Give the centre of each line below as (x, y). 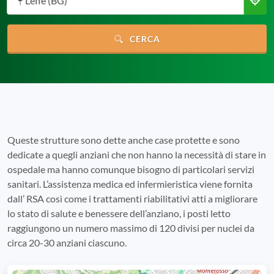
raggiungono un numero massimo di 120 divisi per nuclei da (131, 228)
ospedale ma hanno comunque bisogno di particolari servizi (131, 169)
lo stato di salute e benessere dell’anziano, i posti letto (119, 213)
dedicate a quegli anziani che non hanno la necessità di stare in (137, 154)
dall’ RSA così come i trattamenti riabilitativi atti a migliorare (132, 198)
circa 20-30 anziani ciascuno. (67, 243)
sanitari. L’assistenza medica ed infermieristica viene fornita (130, 184)
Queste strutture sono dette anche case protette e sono (124, 140)
